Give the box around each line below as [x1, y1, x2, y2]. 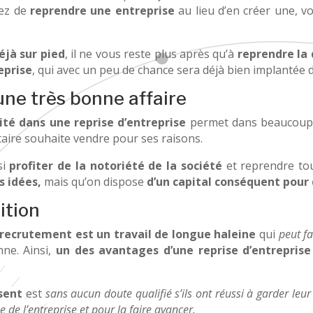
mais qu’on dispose [41, 173, 147, 189]
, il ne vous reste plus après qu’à [64, 45, 238, 61]
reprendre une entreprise [30, 2, 175, 18]
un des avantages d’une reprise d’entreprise [56, 242, 312, 258]
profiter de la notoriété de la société [9, 157, 222, 173]
